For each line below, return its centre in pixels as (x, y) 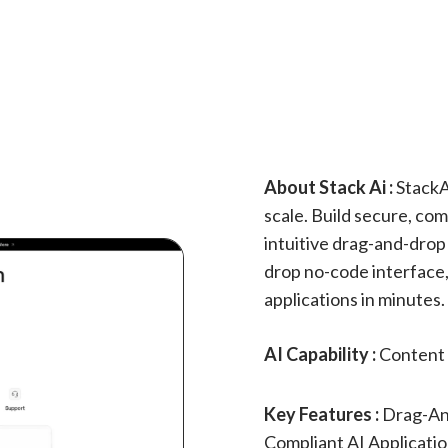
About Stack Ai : (328, 187)
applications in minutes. (354, 299)
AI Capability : (320, 354)
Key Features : (323, 414)
